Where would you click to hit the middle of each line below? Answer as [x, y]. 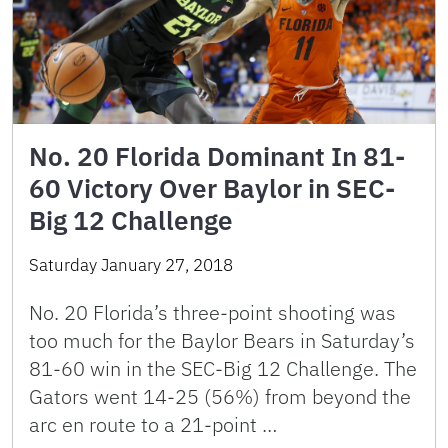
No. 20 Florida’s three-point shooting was [212, 312]
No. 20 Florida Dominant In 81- [217, 155]
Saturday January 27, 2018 [131, 264]
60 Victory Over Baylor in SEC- [212, 187]
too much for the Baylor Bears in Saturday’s [222, 340]
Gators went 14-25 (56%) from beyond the [220, 396]
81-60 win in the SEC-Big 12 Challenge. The [223, 368]
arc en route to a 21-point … [153, 424]
